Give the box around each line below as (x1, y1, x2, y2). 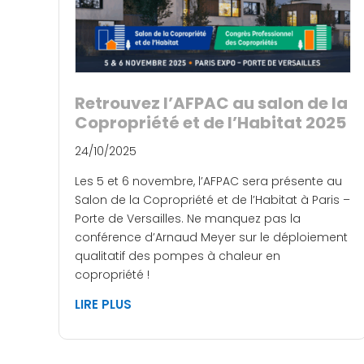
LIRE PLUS (75, 295, 132, 313)
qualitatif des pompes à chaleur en (75, 247, 280, 264)
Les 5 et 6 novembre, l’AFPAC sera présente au (75, 172, 342, 189)
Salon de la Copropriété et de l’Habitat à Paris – (75, 191, 350, 208)
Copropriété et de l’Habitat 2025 (75, 110, 346, 134)
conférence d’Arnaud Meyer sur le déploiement (75, 228, 348, 245)
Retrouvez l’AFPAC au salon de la (75, 91, 348, 115)
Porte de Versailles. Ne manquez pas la (75, 210, 301, 227)
